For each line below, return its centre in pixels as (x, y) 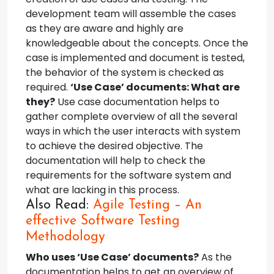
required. (48, 87)
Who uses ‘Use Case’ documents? (112, 257)
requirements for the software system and (128, 175)
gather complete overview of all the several (131, 117)
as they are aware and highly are (105, 28)
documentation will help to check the (116, 161)
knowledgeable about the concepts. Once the (137, 43)
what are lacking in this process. (102, 190)
